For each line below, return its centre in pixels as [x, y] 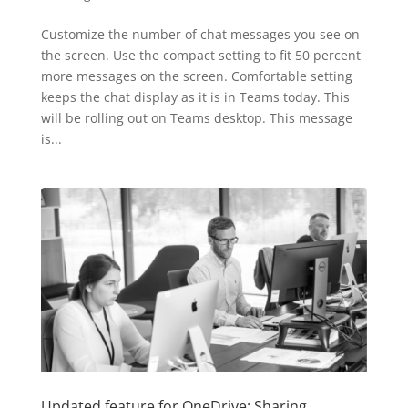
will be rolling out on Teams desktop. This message [196, 118]
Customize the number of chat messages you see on [200, 35]
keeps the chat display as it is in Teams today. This [195, 97]
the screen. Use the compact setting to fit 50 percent [200, 56]
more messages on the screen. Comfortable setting [196, 76]
